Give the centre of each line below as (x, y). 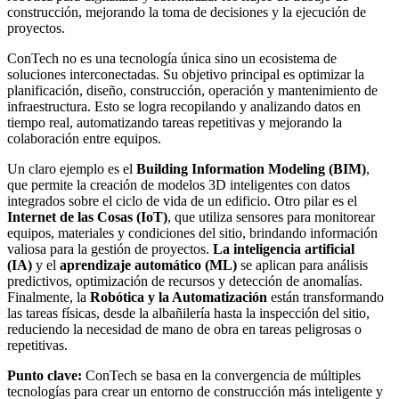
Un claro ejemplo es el (72, 169)
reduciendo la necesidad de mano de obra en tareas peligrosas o (184, 330)
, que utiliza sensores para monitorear (271, 217)
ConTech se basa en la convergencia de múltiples (221, 376)
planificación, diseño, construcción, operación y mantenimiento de (192, 91)
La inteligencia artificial (284, 249)
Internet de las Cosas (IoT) (87, 217)
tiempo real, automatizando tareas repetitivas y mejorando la (175, 123)
